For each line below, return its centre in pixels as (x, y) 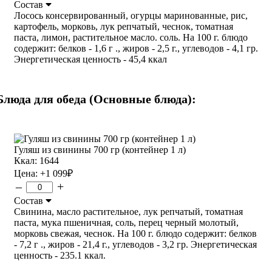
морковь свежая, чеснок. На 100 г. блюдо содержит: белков (135, 233)
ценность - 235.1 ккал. (60, 255)
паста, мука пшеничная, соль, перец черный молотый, (126, 222)
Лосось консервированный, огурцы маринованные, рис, (131, 15)
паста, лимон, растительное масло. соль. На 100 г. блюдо (131, 37)
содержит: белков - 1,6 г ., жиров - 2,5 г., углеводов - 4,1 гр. (136, 48)
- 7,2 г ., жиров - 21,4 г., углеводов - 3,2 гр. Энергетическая (135, 244)
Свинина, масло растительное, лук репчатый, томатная (128, 211)
